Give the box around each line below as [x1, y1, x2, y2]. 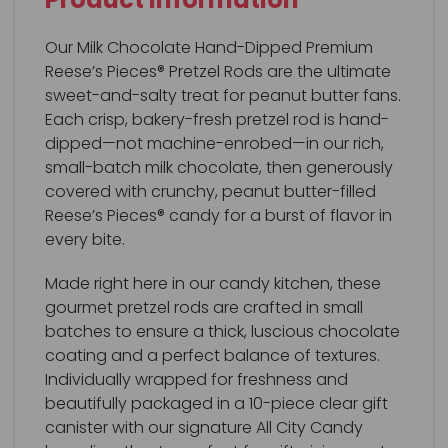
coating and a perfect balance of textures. [45, 343, 380, 367]
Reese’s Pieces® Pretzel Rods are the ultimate [45, 59, 391, 83]
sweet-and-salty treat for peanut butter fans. [45, 83, 401, 107]
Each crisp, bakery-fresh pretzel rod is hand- [45, 107, 389, 131]
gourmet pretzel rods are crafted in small [45, 295, 363, 319]
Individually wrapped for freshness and [45, 367, 348, 391]
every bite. [45, 227, 125, 251]
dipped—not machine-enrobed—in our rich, [45, 131, 384, 155]
